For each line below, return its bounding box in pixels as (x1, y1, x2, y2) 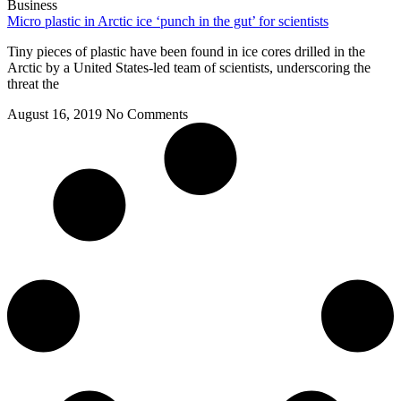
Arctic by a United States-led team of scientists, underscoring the (7, 59, 371, 75)
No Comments (106, 106, 188, 122)
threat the (7, 75, 59, 91)
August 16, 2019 (7, 106, 106, 122)
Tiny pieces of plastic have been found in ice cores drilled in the (7, 43, 365, 59)
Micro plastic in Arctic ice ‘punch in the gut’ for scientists (7, 13, 328, 29)
